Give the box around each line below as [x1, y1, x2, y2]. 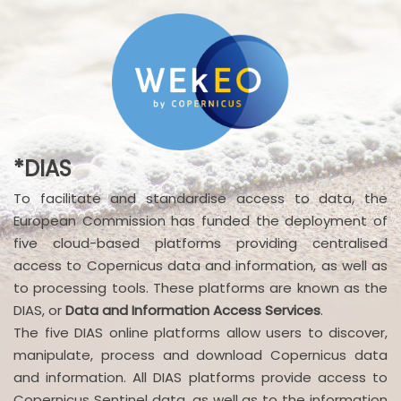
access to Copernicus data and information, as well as [13, 255, 388, 275]
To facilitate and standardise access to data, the [13, 188, 388, 208]
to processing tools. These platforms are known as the [13, 277, 388, 297]
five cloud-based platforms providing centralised [13, 233, 388, 252]
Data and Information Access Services [65, 300, 320, 320]
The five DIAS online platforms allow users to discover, [13, 322, 388, 342]
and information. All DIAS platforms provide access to [13, 367, 388, 387]
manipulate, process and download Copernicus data [13, 345, 388, 364]
